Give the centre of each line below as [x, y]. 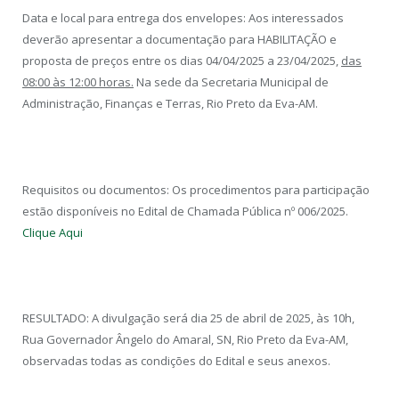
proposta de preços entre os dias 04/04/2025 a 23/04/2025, [182, 61]
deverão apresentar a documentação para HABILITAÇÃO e [179, 40]
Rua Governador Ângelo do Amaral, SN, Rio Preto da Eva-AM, [185, 340]
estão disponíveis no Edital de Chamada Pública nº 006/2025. [185, 211]
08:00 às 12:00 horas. [78, 82]
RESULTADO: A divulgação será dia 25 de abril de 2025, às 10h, [188, 318]
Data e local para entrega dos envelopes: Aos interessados [183, 18]
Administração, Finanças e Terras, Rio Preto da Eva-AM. [170, 104]
